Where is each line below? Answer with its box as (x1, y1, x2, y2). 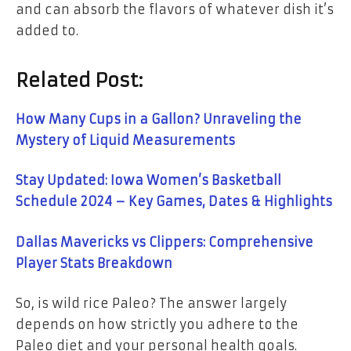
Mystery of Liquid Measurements (16, 132, 235, 148)
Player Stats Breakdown (16, 255, 172, 271)
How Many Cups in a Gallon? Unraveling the (16, 110, 302, 127)
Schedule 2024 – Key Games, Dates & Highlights (16, 194, 332, 210)
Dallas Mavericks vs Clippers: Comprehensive (16, 233, 313, 250)
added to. (16, 23, 78, 39)
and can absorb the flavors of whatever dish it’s (16, 2, 334, 18)
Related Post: (16, 68, 143, 92)
